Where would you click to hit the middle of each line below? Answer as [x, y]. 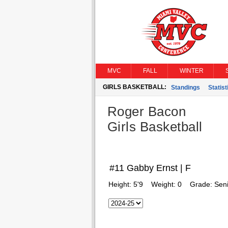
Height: [121, 184]
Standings [185, 88]
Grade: [202, 184]
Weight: [164, 184]
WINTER [191, 71]
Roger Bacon [146, 111]
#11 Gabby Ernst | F [150, 168]
